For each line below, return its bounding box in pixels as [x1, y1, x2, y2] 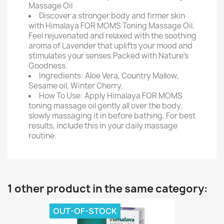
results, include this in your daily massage [28, 120, 177, 131]
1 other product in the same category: [7, 181, 208, 196]
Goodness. [28, 60, 67, 71]
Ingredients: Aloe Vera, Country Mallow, [39, 70, 178, 81]
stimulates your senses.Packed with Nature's [28, 50, 188, 61]
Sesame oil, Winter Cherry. [28, 80, 123, 91]
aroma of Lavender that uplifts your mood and [28, 40, 192, 51]
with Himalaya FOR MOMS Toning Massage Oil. [28, 20, 194, 31]
